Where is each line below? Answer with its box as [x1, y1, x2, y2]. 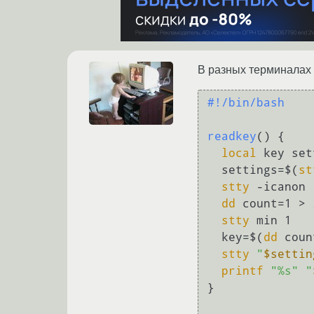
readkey [207, 130, 257, 144]
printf [221, 264, 264, 278]
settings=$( [221, 163, 299, 177]
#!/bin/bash [207, 96, 285, 110]
